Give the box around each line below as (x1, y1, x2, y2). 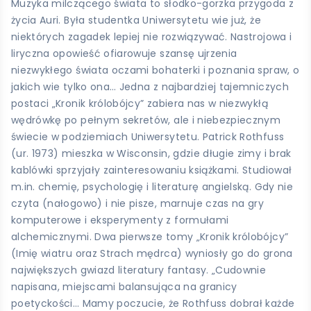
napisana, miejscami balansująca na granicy (11, 280, 237, 294)
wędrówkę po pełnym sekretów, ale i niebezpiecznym (11, 113, 281, 128)
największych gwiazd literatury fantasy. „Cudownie (11, 263, 267, 278)
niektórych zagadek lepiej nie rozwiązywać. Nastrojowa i (11, 30, 292, 44)
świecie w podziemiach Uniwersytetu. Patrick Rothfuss (11, 130, 285, 144)
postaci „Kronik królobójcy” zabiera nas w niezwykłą (11, 96, 268, 111)
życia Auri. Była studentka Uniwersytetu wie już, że (11, 13, 261, 28)
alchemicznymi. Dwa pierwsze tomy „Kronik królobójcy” (11, 230, 289, 244)
